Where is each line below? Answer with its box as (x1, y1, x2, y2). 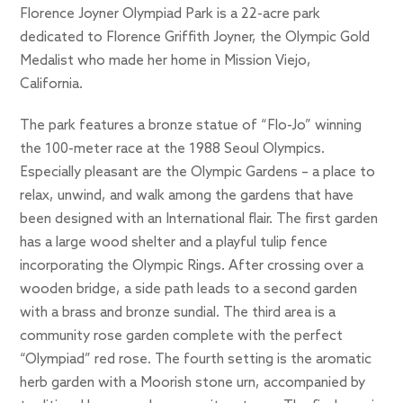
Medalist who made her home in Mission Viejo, (20, 53, 312, 70)
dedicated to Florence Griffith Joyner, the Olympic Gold (20, 30, 371, 47)
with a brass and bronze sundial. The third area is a (20, 305, 336, 322)
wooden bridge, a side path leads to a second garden (20, 282, 358, 299)
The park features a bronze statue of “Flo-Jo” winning (20, 118, 363, 135)
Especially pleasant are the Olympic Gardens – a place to (20, 165, 376, 182)
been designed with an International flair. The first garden (20, 211, 379, 228)
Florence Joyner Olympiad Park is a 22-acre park (20, 6, 321, 23)
